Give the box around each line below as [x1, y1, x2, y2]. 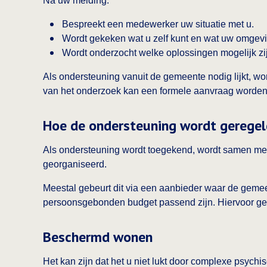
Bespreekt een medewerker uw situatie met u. [62, 19, 254, 29]
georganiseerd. [43, 159, 107, 169]
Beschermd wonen [43, 228, 153, 246]
